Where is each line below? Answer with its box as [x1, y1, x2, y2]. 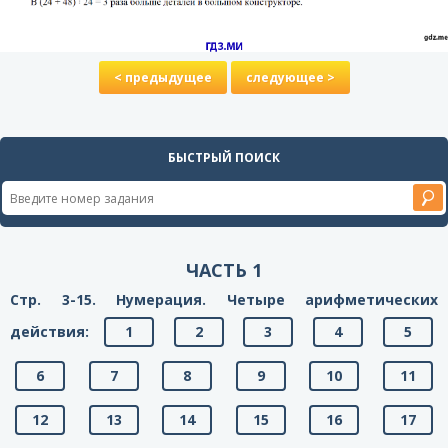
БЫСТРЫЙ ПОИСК [168, 149, 280, 167]
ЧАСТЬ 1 [186, 258, 262, 283]
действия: [10, 322, 89, 342]
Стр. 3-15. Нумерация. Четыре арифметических [10, 290, 438, 310]
